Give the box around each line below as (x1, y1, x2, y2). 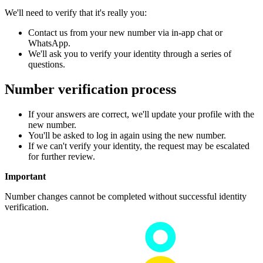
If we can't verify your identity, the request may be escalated (28, 140, 249, 151)
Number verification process (5, 81, 176, 97)
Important (5, 171, 46, 181)
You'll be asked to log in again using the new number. (28, 130, 226, 140)
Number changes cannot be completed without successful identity (5, 191, 247, 201)
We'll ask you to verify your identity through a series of (28, 49, 231, 59)
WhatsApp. (28, 38, 70, 49)
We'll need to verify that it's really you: (5, 8, 147, 18)
